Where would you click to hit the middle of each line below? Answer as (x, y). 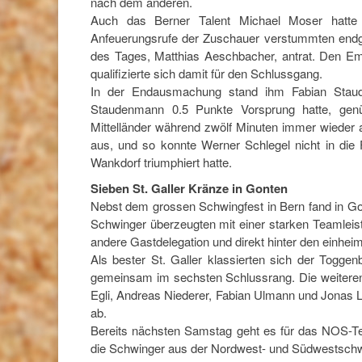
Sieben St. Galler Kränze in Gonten (189, 188)
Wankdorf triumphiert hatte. (161, 162)
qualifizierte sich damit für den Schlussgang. (206, 74)
